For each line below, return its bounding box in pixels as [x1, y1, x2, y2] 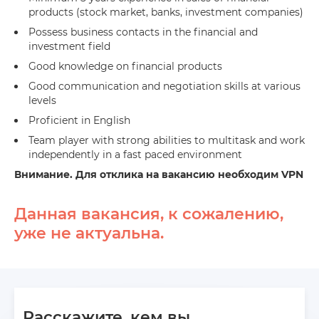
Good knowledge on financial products [28, 60, 222, 73]
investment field [28, 40, 110, 53]
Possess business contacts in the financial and [28, 26, 258, 38]
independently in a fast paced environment [28, 148, 242, 161]
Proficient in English [28, 114, 130, 127]
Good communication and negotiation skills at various [28, 80, 300, 93]
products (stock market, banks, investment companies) [28, 6, 303, 19]
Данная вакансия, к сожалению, [14, 204, 283, 224]
